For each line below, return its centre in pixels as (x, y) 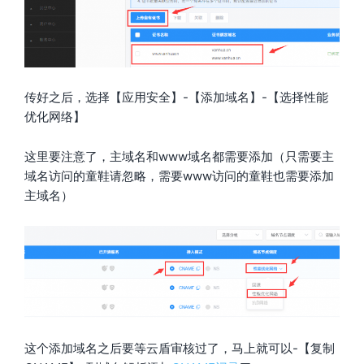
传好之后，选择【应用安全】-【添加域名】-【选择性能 (176, 97)
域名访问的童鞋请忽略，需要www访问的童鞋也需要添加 (179, 175)
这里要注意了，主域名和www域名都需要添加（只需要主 (179, 156)
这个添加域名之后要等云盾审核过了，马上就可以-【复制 (180, 348)
